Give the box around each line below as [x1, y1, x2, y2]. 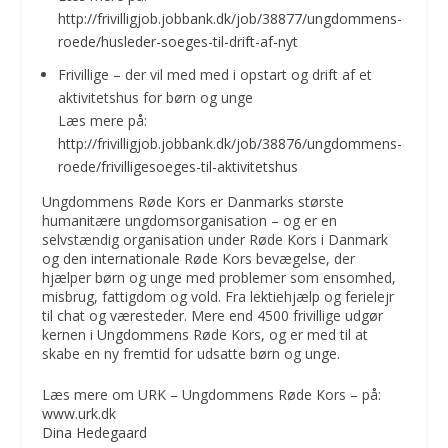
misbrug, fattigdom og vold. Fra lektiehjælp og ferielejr [42, 286, 395, 306]
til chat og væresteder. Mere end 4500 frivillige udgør [42, 305, 384, 325]
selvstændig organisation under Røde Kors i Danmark [42, 229, 389, 249]
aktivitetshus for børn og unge [58, 87, 254, 107]
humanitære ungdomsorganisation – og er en [42, 210, 338, 230]
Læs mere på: [58, 110, 148, 130]
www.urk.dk [42, 404, 117, 424]
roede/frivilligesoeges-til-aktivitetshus [58, 156, 299, 176]
